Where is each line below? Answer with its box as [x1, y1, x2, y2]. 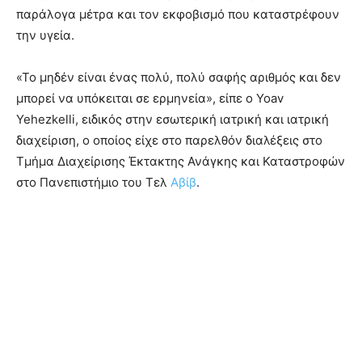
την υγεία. [16, 27, 74, 44]
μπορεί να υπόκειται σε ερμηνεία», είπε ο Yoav [16, 90, 284, 107]
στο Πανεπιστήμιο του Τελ [16, 175, 170, 191]
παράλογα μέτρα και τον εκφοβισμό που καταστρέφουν [16, 6, 339, 23]
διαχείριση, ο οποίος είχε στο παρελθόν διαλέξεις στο [16, 133, 322, 149]
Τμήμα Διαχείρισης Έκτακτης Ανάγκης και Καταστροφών [16, 154, 345, 170]
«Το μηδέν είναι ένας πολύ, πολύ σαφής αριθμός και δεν [16, 69, 341, 86]
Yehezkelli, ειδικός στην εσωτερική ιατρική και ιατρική [16, 112, 329, 128]
